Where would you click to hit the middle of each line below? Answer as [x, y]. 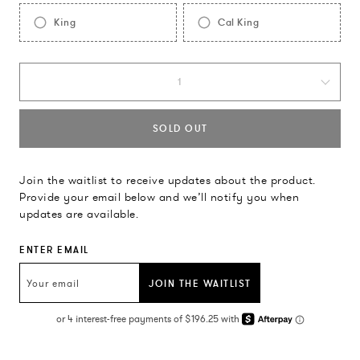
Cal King [238, 22]
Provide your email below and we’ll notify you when [159, 197]
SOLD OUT [180, 129]
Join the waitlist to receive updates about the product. [168, 180]
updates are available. [79, 214]
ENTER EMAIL [54, 250]
